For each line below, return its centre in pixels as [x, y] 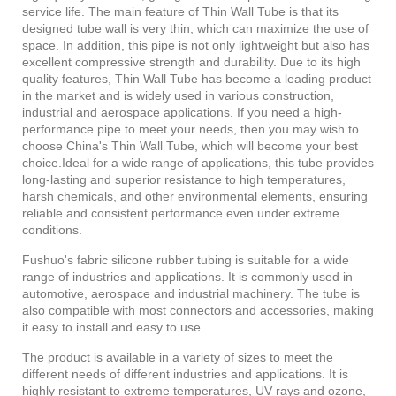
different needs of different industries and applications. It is [185, 374]
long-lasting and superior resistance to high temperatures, [184, 180]
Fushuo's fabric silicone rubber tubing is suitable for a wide [186, 260]
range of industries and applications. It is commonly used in [187, 277]
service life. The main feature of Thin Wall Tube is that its [180, 12]
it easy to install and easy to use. [113, 327]
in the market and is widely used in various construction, [178, 96]
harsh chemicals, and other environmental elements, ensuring [195, 197]
